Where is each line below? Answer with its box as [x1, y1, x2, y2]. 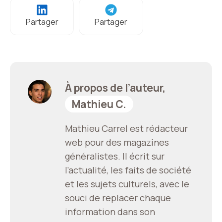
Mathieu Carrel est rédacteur [65, 122, 188, 134]
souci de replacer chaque [65, 191, 171, 204]
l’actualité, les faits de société [65, 164, 191, 176]
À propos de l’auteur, [65, 80, 166, 95]
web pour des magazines [65, 136, 169, 148]
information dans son [65, 205, 155, 218]
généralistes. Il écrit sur [65, 150, 165, 162]
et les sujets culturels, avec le [65, 177, 189, 190]
